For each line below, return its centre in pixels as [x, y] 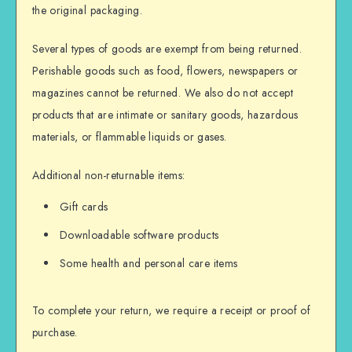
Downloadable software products [139, 235]
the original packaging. [88, 10]
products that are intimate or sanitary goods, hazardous [165, 114]
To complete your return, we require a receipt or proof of [171, 311]
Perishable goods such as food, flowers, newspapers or [165, 70]
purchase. [55, 333]
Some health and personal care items [149, 264]
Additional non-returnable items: [109, 175]
